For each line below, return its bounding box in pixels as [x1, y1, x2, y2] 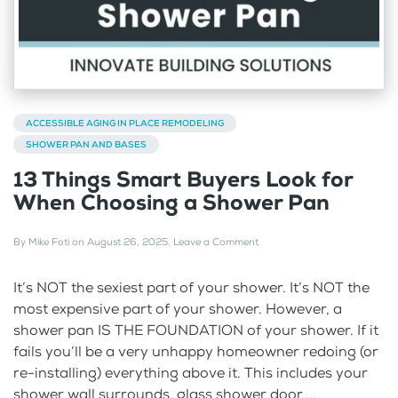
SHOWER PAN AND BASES [26, 138, 147, 150]
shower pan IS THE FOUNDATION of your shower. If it [13, 320, 378, 339]
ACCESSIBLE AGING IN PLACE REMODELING [26, 116, 224, 129]
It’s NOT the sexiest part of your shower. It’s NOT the [13, 277, 370, 297]
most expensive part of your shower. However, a [13, 298, 342, 318]
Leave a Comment [173, 235, 259, 249]
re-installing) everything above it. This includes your [13, 362, 368, 382]
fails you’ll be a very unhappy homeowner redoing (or [13, 341, 378, 361]
